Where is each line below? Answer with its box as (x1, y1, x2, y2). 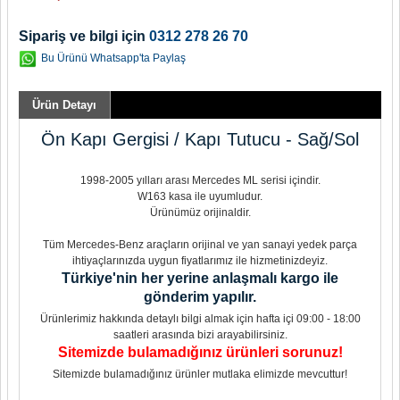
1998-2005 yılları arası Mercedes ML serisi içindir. (79, 174, 321, 187)
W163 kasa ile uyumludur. (137, 190, 262, 203)
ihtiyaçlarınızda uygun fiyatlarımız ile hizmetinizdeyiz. (72, 254, 328, 267)
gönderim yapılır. (144, 289, 256, 304)
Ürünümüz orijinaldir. (149, 206, 251, 219)
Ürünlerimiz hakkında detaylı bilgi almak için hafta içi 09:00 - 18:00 (39, 312, 361, 325)
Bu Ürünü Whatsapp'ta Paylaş (41, 52, 186, 64)
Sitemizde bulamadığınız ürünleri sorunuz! (57, 345, 343, 360)
